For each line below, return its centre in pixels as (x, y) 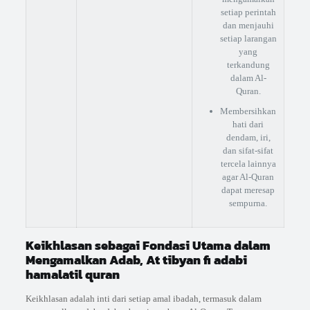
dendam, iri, (248, 138)
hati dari (248, 125)
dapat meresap (248, 190)
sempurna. (248, 203)
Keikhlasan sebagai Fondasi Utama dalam (148, 246)
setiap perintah (248, 12)
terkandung (248, 65)
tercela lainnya (248, 164)
